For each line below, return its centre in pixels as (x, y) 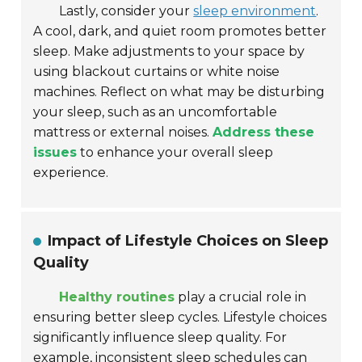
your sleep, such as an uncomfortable (156, 112)
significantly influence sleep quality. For (160, 338)
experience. (71, 173)
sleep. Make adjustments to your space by (169, 52)
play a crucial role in (241, 297)
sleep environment (255, 11)
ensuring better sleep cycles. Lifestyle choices (180, 318)
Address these (264, 133)
